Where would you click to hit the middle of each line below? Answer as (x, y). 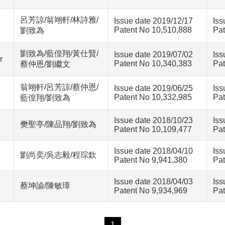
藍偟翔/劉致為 (45, 98)
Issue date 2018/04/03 (153, 182)
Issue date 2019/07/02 (153, 54)
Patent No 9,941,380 (151, 160)
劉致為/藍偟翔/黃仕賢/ (59, 53)
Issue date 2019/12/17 (153, 21)
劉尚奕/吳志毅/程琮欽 (58, 155)
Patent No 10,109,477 (153, 129)
